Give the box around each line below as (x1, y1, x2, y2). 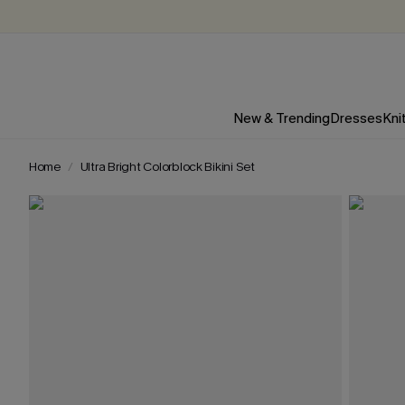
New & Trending (232, 109, 330, 127)
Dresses (329, 109, 382, 127)
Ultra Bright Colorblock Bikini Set (80, 158, 255, 175)
